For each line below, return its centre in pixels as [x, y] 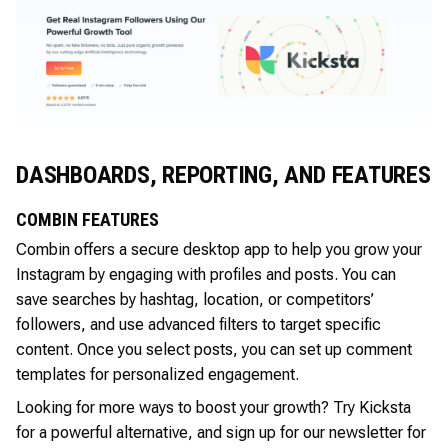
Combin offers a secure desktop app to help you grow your [219, 249]
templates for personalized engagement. [157, 374]
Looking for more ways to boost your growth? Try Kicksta [213, 407]
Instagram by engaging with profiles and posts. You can [206, 274]
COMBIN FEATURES [87, 219]
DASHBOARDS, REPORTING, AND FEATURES [223, 174]
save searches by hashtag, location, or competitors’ [195, 299]
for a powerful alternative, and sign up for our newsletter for [221, 432]
